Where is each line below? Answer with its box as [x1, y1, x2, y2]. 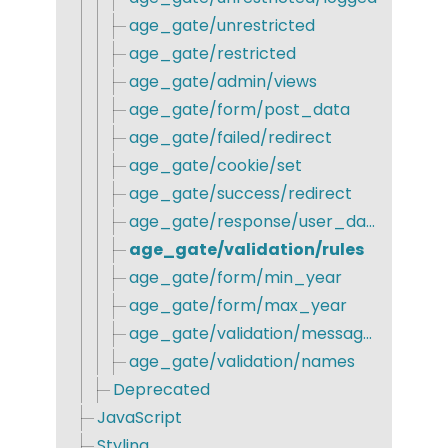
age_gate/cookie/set [129, 154, 302, 178]
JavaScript [97, 406, 182, 430]
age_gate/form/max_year [129, 294, 347, 318]
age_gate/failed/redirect [129, 126, 332, 150]
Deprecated [113, 378, 210, 402]
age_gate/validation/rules [129, 238, 364, 262]
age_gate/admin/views [129, 70, 317, 94]
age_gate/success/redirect [129, 182, 352, 206]
